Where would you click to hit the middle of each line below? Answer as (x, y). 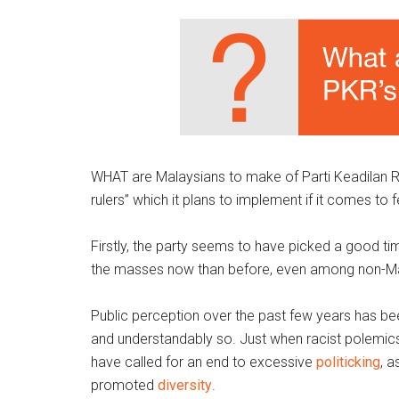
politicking (348, 362)
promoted (124, 385)
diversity (185, 385)
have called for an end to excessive (204, 362)
